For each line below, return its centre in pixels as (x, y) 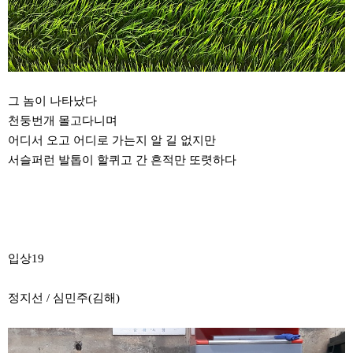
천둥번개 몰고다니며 (63, 120)
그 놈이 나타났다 (52, 100)
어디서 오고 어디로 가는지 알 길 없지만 (112, 140)
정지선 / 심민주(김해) (64, 297)
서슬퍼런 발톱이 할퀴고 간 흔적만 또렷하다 (122, 160)
